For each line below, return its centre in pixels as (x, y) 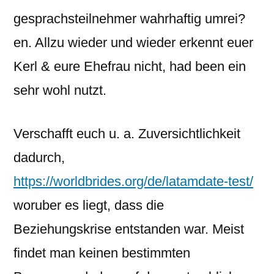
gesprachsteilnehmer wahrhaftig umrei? (129, 19)
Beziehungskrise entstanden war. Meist (129, 229)
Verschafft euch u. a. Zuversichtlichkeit (127, 134)
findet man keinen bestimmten (102, 253)
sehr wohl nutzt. (60, 90)
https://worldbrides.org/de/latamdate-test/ (133, 181)
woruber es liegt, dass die (89, 205)
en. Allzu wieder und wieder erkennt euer (133, 43)
